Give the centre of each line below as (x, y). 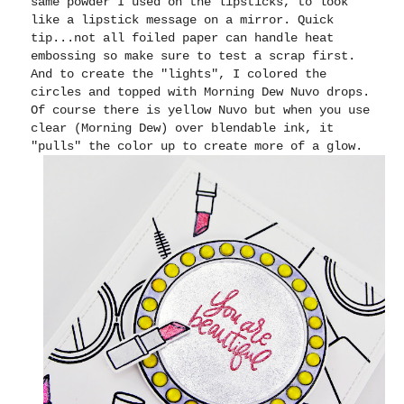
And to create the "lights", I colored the (179, 74)
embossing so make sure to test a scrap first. (193, 56)
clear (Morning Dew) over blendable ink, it (183, 129)
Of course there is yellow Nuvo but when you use (201, 110)
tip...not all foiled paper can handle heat (183, 38)
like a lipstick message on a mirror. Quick (183, 20)
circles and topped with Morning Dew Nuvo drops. (201, 92)
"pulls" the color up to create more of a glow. (197, 147)
